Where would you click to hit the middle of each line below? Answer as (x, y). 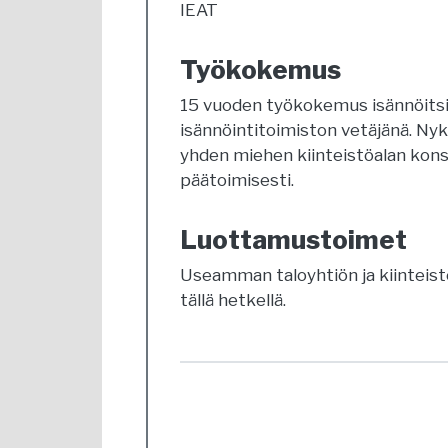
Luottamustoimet (293, 239)
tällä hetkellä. (233, 300)
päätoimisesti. (237, 180)
